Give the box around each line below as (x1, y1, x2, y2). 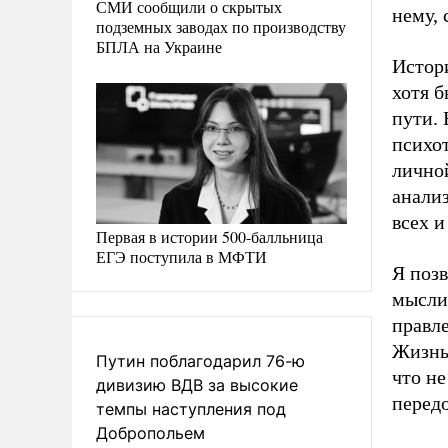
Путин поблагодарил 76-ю (96, 351, 305, 371)
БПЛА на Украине (96, 35, 222, 57)
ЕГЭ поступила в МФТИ (96, 246, 267, 267)
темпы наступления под (96, 399, 286, 419)
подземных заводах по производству (96, 15, 346, 37)
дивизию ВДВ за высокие (96, 375, 298, 395)
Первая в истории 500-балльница (96, 226, 323, 247)
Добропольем (96, 423, 205, 443)
